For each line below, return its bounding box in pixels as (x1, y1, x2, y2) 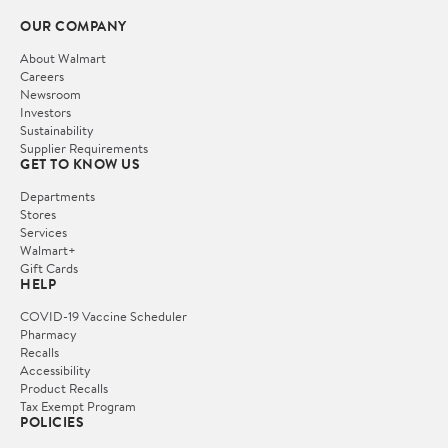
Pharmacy (20, 324, 77, 343)
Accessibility (20, 360, 91, 379)
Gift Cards (20, 258, 78, 277)
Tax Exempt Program (20, 396, 136, 415)
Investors (20, 102, 71, 121)
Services (20, 222, 67, 241)
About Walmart (20, 48, 106, 67)
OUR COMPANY (20, 15, 127, 36)
